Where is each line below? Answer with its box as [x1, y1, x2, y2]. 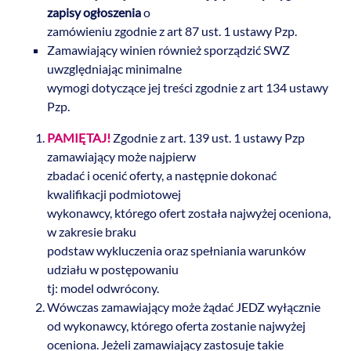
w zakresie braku [47, 224, 136, 239]
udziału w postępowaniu [47, 262, 179, 277]
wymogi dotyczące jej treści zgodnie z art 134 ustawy [47, 80, 328, 95]
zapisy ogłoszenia [47, 5, 141, 20]
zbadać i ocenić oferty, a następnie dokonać [47, 168, 277, 183]
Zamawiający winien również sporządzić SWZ [47, 42, 290, 57]
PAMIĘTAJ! [47, 130, 110, 145]
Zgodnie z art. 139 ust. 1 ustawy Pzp [110, 130, 305, 145]
